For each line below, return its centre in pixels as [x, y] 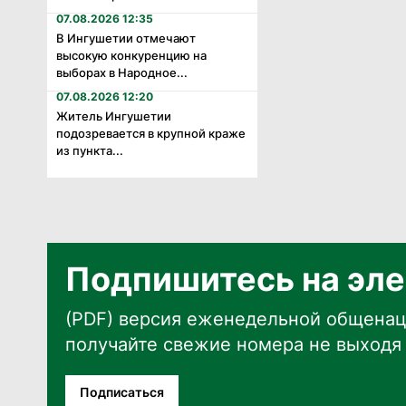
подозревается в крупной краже [151, 133]
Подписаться [122, 391]
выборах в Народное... [122, 72]
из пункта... [90, 150]
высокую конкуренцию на [131, 55]
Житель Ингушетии [114, 116]
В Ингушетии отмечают [126, 38]
